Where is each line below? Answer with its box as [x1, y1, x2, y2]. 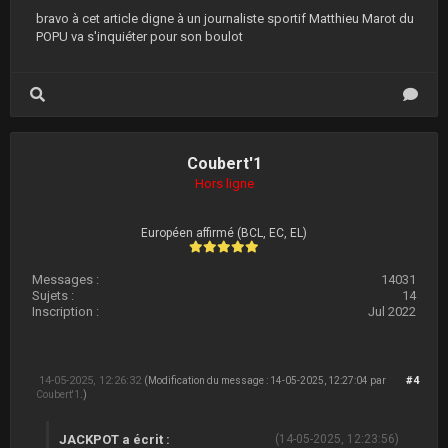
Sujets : [32, 288, 74, 303]
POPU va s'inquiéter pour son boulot [36, 29, 243, 44]
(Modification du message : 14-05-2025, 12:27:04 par [144, 375, 386, 386]
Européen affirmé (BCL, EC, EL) [141, 226, 307, 240]
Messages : [32, 272, 99, 287]
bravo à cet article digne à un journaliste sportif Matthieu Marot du [36, 11, 414, 26]
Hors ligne [194, 176, 254, 191]
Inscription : [32, 304, 99, 319]
